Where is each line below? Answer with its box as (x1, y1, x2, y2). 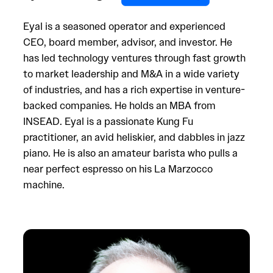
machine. (23, 178, 65, 192)
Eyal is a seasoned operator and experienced (23, 19, 225, 34)
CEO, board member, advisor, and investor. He (23, 35, 232, 49)
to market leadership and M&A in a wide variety (23, 67, 239, 81)
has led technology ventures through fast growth (23, 51, 246, 65)
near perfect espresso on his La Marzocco (23, 162, 213, 176)
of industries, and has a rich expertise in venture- (23, 83, 245, 97)
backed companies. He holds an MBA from (23, 99, 216, 113)
